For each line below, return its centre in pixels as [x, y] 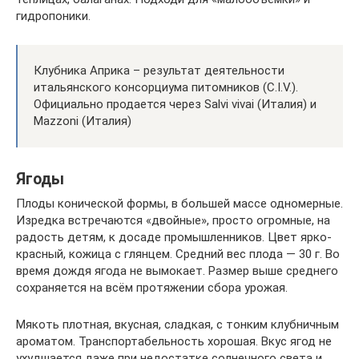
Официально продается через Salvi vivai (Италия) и [175, 104]
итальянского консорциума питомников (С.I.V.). [166, 87]
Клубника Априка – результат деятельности [159, 71]
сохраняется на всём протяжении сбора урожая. [152, 288]
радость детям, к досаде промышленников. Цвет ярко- [174, 237]
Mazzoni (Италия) [83, 121]
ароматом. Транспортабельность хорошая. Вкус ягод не [174, 341]
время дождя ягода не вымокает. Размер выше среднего [177, 271]
